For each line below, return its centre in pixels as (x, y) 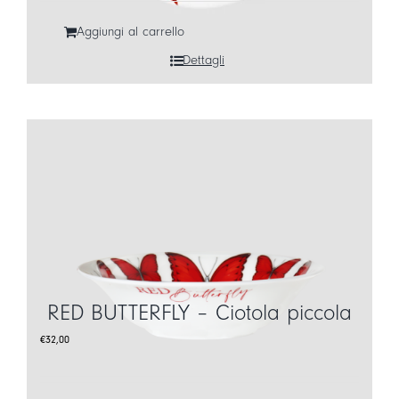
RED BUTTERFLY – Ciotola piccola (199, 313)
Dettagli (204, 60)
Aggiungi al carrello (130, 32)
